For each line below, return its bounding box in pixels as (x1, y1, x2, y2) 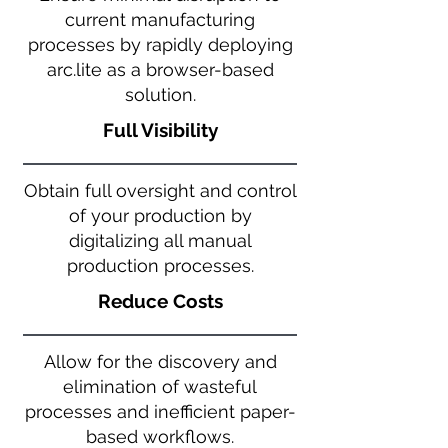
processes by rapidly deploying (27, 34, 293, 55)
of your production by (68, 205, 252, 226)
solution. (124, 84, 196, 105)
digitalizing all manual (68, 230, 252, 251)
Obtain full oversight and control (23, 180, 297, 201)
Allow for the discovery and (43, 351, 277, 372)
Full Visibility (102, 119, 218, 141)
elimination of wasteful (63, 376, 257, 397)
